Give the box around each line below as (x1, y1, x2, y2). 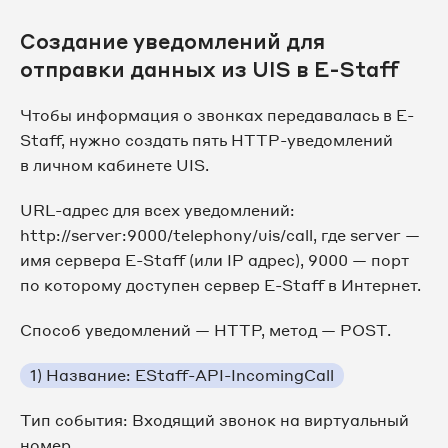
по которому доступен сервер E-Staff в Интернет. (20, 275, 421, 296)
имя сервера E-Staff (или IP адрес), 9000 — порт (20, 250, 409, 271)
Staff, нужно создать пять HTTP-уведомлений (20, 130, 393, 151)
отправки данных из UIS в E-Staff (20, 56, 399, 83)
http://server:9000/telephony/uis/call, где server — (20, 225, 420, 246)
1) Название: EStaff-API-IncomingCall (30, 365, 334, 386)
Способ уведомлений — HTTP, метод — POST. (20, 320, 391, 341)
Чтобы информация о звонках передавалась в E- (20, 105, 414, 126)
